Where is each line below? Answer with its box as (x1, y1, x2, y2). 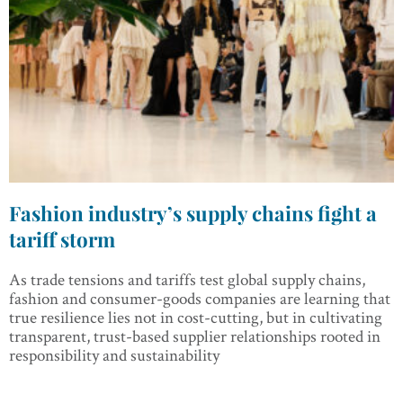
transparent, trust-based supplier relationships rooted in (9, 325, 381, 348)
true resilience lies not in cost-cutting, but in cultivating (9, 306, 382, 329)
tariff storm (9, 226, 115, 254)
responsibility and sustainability (9, 344, 219, 367)
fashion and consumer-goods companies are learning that (9, 287, 390, 310)
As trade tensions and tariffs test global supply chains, (9, 268, 365, 291)
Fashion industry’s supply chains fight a (9, 200, 377, 228)
